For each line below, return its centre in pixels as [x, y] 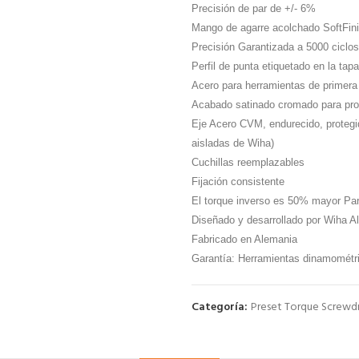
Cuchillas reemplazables [248, 162]
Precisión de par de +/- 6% [254, 8]
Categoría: [221, 307]
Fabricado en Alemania [244, 239]
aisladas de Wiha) [233, 143]
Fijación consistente [238, 182]
